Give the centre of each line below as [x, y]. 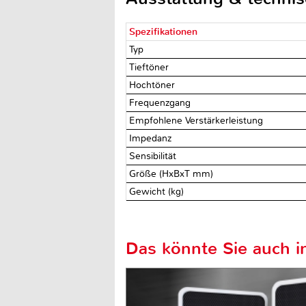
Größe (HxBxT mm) [173, 173]
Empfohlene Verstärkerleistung [198, 120]
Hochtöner [154, 85]
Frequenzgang [162, 102]
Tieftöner [151, 67]
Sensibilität [154, 156]
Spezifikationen [164, 31]
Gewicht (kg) [158, 191]
